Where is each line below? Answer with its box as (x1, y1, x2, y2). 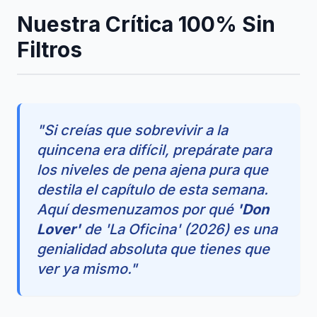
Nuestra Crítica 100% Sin (17, 11, 275, 37)
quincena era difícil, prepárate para (37, 141, 272, 158)
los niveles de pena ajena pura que (37, 161, 268, 178)
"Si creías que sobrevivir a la (37, 121, 228, 139)
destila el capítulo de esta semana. (37, 180, 268, 198)
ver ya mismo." (37, 260, 137, 277)
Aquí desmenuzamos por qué (37, 200, 237, 218)
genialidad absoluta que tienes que (37, 240, 270, 258)
